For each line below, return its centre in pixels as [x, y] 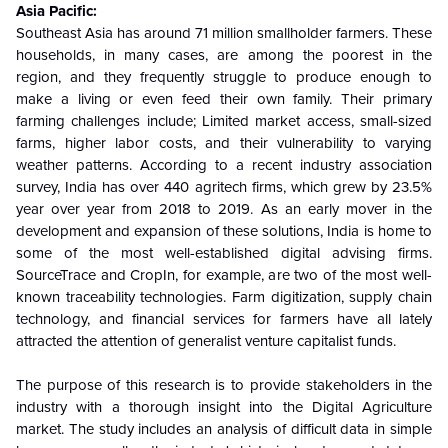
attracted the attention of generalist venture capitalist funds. [206, 340]
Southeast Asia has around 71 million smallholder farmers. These [224, 32]
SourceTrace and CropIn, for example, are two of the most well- [224, 274]
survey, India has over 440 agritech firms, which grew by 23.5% [224, 186]
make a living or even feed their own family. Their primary [224, 98]
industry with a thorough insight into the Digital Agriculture [224, 406]
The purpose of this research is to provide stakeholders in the [224, 384]
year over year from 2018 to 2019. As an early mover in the [224, 208]
